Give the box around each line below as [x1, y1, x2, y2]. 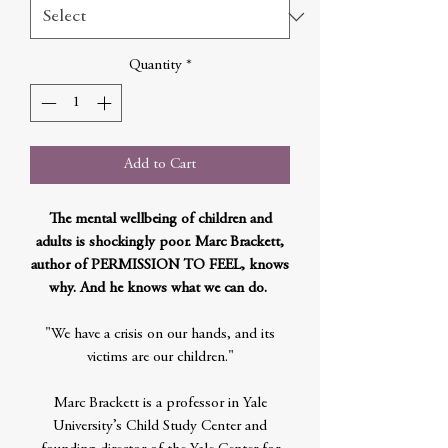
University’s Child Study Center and [53, 419, 267, 434]
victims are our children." [86, 350, 234, 365]
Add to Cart [124, 157, 196, 172]
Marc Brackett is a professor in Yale [53, 396, 267, 411]
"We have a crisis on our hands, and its [45, 327, 275, 342]
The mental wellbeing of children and [48, 212, 272, 227]
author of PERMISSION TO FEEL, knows [31, 258, 289, 273]
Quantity [128, 57, 182, 73]
